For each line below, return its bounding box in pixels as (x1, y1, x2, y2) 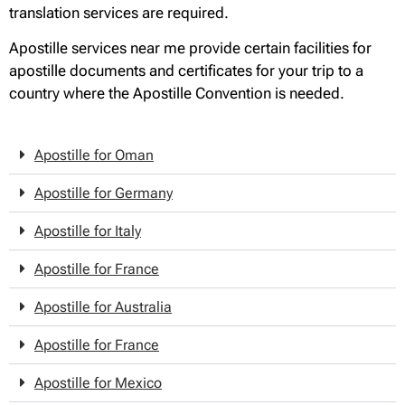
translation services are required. (9, 3, 229, 22)
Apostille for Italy (34, 221, 141, 240)
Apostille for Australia (34, 297, 172, 316)
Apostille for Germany (34, 184, 173, 202)
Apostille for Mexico (34, 373, 162, 391)
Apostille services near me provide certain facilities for (9, 39, 372, 58)
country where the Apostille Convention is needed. (9, 84, 344, 103)
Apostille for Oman (34, 146, 154, 164)
